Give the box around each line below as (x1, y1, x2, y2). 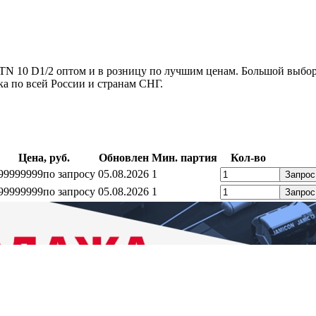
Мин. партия (152, 152, 217, 164)
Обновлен (98, 152, 149, 164)
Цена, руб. (18, 152, 70, 164)
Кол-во (231, 152, 266, 164)
